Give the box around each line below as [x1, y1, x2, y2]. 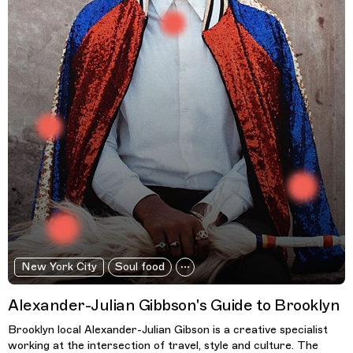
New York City [20, 260, 97, 274]
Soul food [114, 260, 165, 274]
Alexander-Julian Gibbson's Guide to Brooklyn [8, 295, 340, 316]
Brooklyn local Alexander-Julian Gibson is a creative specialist [8, 323, 328, 337]
